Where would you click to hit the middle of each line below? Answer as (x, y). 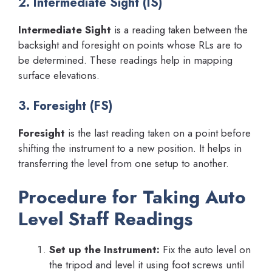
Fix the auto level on (205, 250)
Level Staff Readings (105, 219)
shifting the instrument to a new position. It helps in (130, 148)
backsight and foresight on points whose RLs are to (130, 45)
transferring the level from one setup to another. (124, 163)
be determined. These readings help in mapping (125, 60)
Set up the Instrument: (104, 250)
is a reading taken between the (179, 30)
